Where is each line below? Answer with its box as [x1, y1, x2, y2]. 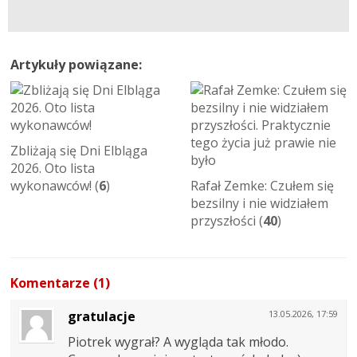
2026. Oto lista [10, 159, 95, 177]
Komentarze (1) [10, 273, 110, 292]
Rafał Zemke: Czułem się [190, 176, 334, 194]
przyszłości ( [190, 211, 263, 229]
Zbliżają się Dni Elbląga [10, 141, 147, 159]
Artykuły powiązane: [10, 55, 142, 73]
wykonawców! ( [10, 176, 99, 194]
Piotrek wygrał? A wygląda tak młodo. [68, 332, 288, 351]
